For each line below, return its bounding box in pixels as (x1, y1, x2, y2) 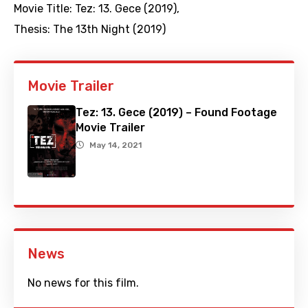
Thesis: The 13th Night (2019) (14, 23, 166, 36)
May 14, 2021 (89, 140, 142, 151)
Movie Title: (14, 2, 75, 16)
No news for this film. (27, 276, 139, 290)
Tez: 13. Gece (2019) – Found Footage (76, 106, 277, 120)
